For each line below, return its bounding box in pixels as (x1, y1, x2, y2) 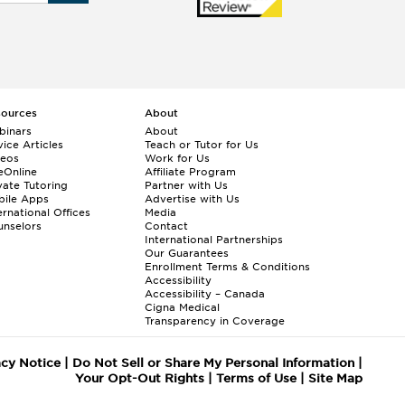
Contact (145, 219, 188, 232)
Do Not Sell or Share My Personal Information (71, 355, 354, 370)
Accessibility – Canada (145, 287, 265, 300)
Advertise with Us (145, 192, 240, 205)
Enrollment (145, 259, 202, 273)
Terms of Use (215, 371, 297, 385)
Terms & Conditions (202, 259, 310, 273)
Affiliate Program (145, 165, 236, 178)
